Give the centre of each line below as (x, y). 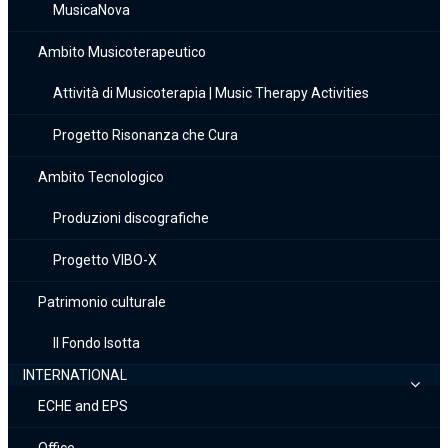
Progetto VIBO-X (105, 260)
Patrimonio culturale (102, 302)
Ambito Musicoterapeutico (122, 52)
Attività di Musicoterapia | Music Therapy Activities (211, 93)
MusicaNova (91, 10)
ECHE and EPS (83, 406)
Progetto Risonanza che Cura (145, 135)
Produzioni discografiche (131, 218)
